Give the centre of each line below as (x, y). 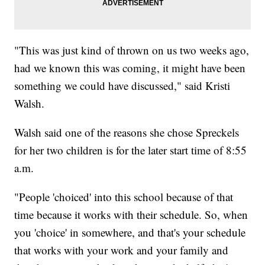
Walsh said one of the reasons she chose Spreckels (127, 132)
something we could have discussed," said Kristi (122, 86)
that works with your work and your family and (122, 250)
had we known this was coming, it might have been (130, 68)
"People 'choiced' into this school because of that (124, 197)
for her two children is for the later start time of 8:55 (131, 150)
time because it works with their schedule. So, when (131, 215)
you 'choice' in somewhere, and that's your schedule (130, 232)
